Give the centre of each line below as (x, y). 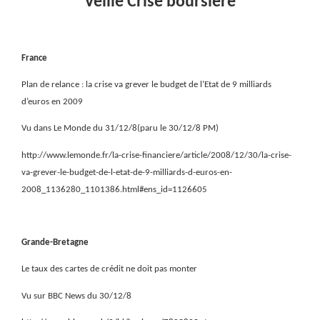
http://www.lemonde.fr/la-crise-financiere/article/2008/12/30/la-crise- (156, 155)
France (34, 58)
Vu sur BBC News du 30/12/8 (76, 296)
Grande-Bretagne (55, 243)
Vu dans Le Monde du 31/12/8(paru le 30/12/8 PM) (120, 129)
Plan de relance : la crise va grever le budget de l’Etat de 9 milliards (146, 84)
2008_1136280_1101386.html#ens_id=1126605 (114, 189)
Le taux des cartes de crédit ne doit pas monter (109, 269)
